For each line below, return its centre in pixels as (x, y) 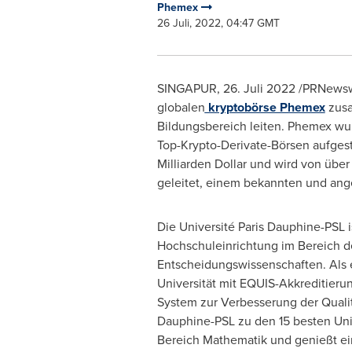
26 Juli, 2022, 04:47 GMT (218, 23)
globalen (181, 107)
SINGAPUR (187, 88)
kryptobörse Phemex (265, 107)
